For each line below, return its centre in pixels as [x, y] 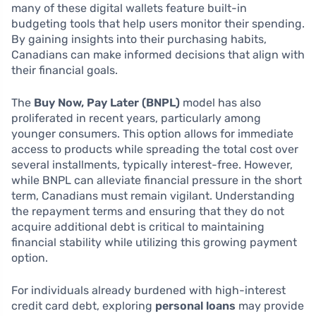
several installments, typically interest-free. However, [152, 165]
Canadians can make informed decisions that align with [158, 55]
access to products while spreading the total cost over [155, 149]
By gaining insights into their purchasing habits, [139, 39]
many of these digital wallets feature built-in [129, 8]
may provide [270, 306]
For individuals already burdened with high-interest [148, 290]
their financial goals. [65, 70]
